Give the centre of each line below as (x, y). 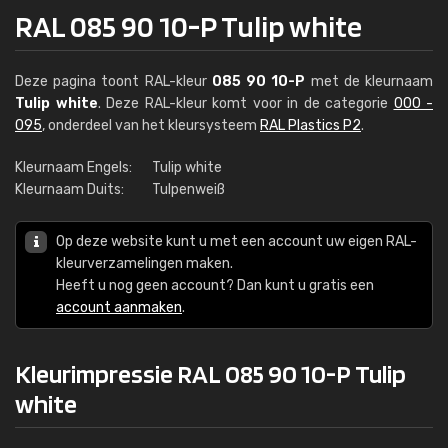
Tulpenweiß (188, 189)
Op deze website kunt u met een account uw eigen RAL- (236, 241)
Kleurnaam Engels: (73, 167)
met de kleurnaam (369, 81)
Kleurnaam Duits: (69, 189)
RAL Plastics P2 (310, 125)
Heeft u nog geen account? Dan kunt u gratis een (215, 285)
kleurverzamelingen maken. (144, 263)
